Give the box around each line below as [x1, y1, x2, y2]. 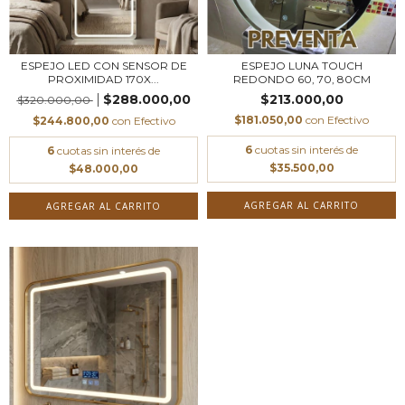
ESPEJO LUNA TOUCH [240, 58, 363, 72]
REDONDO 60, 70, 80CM [232, 71, 371, 86]
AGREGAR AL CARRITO [244, 198, 359, 212]
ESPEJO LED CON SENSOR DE [20, 58, 187, 72]
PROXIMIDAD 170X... [48, 71, 159, 86]
